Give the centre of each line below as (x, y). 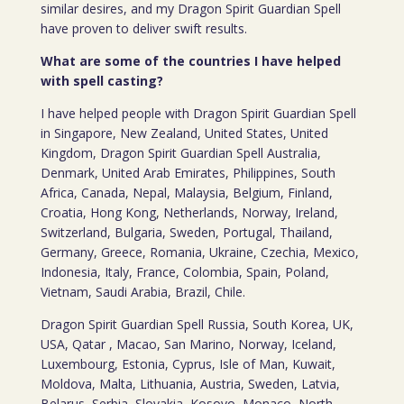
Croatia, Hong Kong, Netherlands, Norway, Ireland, (189, 212)
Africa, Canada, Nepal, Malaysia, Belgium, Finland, (186, 193)
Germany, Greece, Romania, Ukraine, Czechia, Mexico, (199, 252)
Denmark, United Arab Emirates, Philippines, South (188, 173)
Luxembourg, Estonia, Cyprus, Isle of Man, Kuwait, (188, 364)
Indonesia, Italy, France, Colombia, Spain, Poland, (184, 272)
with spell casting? (101, 81)
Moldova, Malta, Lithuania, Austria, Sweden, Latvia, (190, 384)
